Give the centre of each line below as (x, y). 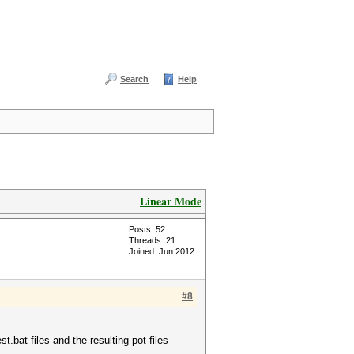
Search (134, 79)
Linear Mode (171, 201)
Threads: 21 (152, 240)
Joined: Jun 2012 (162, 251)
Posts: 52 (147, 229)
